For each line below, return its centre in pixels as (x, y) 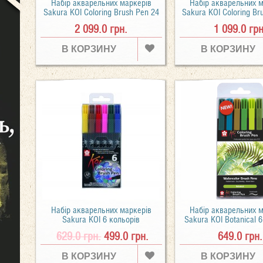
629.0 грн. (79, 236)
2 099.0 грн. (101, 29)
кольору (101, 21)
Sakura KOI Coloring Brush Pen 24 (101, 12)
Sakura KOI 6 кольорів (101, 219)
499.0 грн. (127, 236)
